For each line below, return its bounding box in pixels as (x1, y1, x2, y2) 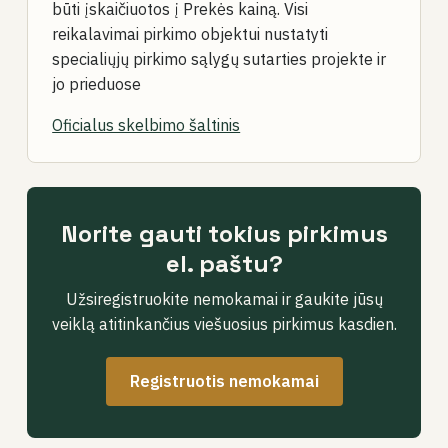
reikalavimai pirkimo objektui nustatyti (52, 24, 329, 44)
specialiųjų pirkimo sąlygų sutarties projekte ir (52, 49, 387, 69)
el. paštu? (165, 248, 283, 279)
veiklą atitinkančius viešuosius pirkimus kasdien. (51, 314, 397, 334)
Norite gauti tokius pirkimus (60, 218, 388, 249)
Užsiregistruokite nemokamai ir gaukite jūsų (65, 289, 383, 309)
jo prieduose (52, 74, 142, 94)
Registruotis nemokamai (129, 371, 319, 391)
